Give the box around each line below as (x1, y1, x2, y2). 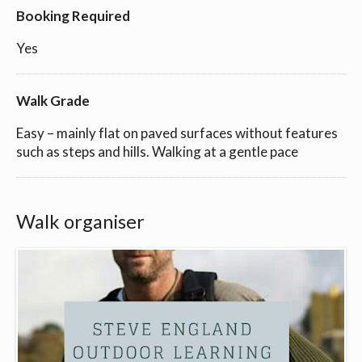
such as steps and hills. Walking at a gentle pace (16, 142, 298, 160)
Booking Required (16, 6, 130, 24)
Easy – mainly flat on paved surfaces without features (16, 124, 338, 141)
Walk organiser (16, 210, 145, 234)
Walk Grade (16, 91, 90, 109)
